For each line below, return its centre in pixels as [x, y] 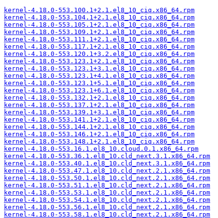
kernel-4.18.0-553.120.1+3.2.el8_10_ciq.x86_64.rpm [99, 54]
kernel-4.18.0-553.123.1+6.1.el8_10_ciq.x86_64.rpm [99, 90]
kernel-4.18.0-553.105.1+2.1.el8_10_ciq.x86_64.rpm [99, 25]
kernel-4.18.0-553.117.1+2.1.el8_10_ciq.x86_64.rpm [99, 46]
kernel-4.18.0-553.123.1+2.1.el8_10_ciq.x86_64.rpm [99, 61]
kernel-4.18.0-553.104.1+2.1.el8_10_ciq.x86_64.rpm [99, 17]
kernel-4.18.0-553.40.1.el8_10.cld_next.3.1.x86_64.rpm [107, 163]
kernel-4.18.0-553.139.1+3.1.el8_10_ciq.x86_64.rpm [99, 112]
